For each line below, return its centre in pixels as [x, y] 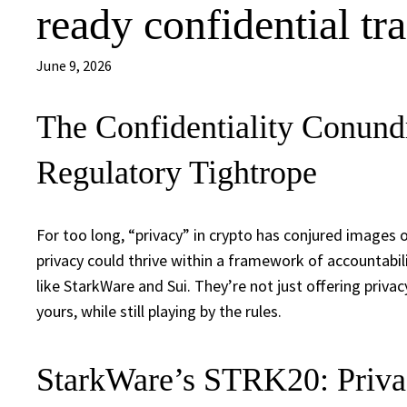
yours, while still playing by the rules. [159, 311]
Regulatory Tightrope [177, 173]
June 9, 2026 [74, 66]
